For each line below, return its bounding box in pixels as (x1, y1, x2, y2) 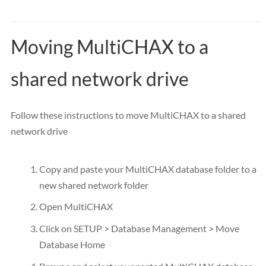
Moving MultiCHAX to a (11, 35, 208, 59)
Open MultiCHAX (39, 201, 113, 213)
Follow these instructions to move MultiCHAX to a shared (11, 109, 246, 121)
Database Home (39, 239, 105, 251)
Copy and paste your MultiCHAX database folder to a (39, 163, 256, 175)
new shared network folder (39, 179, 148, 191)
